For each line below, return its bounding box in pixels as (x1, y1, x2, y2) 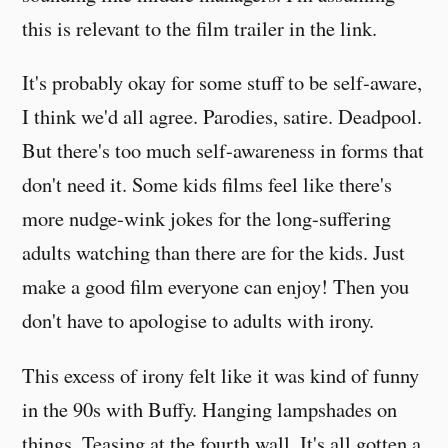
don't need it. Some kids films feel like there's (22, 170, 393, 199)
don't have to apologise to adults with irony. (22, 306, 375, 335)
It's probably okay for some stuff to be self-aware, (22, 68, 423, 97)
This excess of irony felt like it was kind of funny (22, 360, 420, 389)
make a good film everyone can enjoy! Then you (22, 272, 410, 301)
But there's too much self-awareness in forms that (22, 136, 425, 165)
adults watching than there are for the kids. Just (22, 238, 406, 267)
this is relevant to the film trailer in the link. (22, 13, 378, 42)
